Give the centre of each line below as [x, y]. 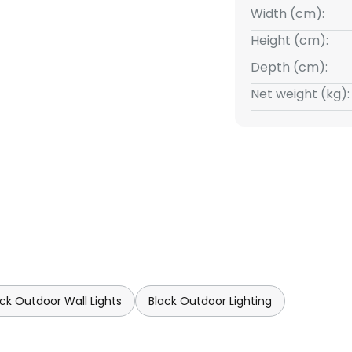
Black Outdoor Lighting [210, 301]
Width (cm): [287, 14]
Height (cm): [289, 40]
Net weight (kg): [300, 94]
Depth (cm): [289, 67]
